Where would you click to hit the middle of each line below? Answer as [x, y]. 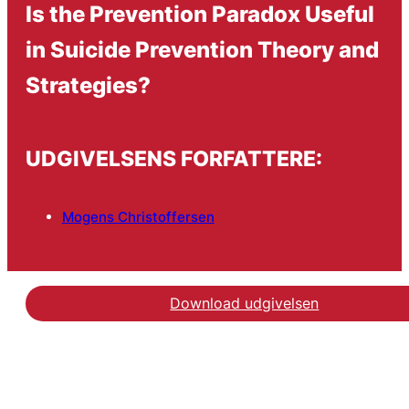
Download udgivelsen [245, 304]
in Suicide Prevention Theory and [202, 49]
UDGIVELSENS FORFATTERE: [173, 159]
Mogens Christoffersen [138, 216]
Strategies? [88, 84]
